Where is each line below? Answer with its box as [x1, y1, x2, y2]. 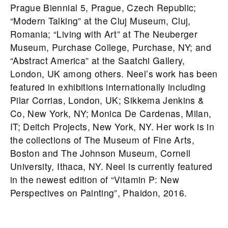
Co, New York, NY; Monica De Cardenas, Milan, [10, 107, 212, 120]
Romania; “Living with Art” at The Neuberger [10, 27, 198, 41]
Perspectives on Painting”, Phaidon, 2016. [10, 186, 187, 199]
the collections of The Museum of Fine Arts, [10, 133, 195, 147]
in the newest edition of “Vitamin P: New [10, 173, 180, 186]
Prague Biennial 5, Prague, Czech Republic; [10, 1, 196, 14]
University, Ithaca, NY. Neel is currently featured [10, 160, 213, 173]
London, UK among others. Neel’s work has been [10, 67, 218, 80]
